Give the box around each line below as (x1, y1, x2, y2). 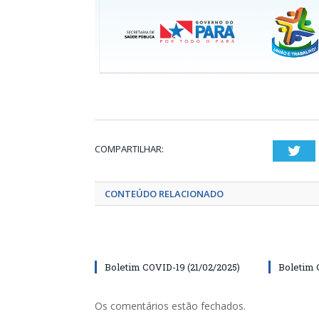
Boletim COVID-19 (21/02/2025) (105, 260, 240, 273)
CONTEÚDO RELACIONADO (105, 187, 224, 200)
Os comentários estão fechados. (95, 298, 246, 313)
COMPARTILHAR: (95, 142, 164, 155)
